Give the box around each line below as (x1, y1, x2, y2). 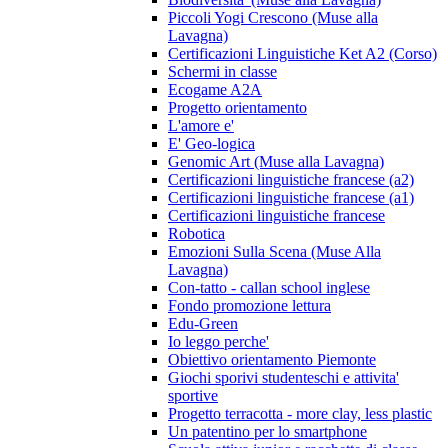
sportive (168, 387, 218, 405)
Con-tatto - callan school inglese (168, 279, 370, 297)
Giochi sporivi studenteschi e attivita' (168, 369, 399, 387)
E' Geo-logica (168, 135, 255, 153)
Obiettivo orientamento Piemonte (168, 351, 376, 369)
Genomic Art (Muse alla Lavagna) (168, 153, 384, 171)
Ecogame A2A (168, 81, 262, 99)
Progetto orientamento (168, 99, 307, 117)
